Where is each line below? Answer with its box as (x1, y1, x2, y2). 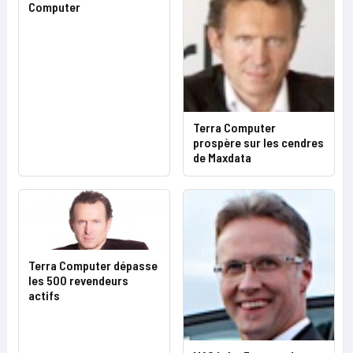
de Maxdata (193, 150, 251, 165)
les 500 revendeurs (28, 272, 128, 288)
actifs (28, 287, 60, 303)
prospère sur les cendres (193, 135, 324, 150)
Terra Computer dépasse (28, 257, 158, 273)
